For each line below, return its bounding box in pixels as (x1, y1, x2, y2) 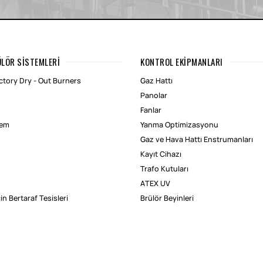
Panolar (140, 92, 167, 99)
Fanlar (140, 107, 161, 114)
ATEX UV (140, 180, 170, 187)
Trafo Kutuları (140, 166, 188, 173)
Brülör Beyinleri (140, 195, 194, 202)
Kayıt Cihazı (140, 151, 181, 158)
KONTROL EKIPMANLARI (140, 55, 223, 68)
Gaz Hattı (140, 77, 173, 85)
